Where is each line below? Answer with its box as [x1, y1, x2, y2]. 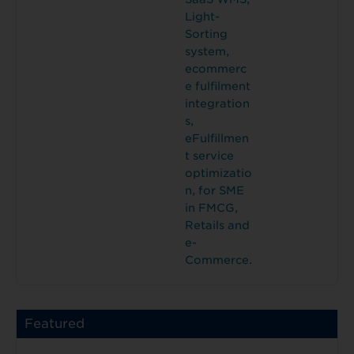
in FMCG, [185, 201, 238, 215]
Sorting [185, 28, 228, 41]
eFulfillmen [185, 132, 249, 145]
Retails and [185, 219, 250, 232]
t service [185, 149, 234, 163]
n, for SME [185, 184, 244, 198]
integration [185, 97, 250, 111]
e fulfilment [185, 80, 250, 93]
